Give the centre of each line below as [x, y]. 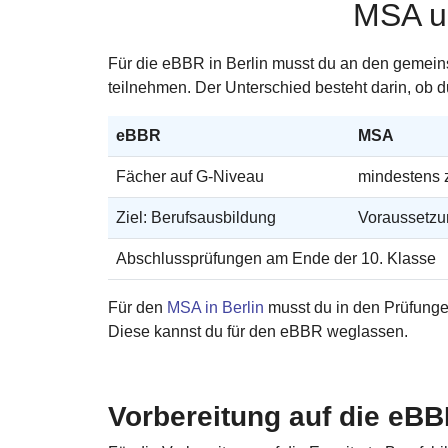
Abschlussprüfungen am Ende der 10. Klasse [276, 258]
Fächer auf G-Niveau [190, 176]
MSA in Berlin [215, 307]
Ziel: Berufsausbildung [196, 217]
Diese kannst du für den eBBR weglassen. [258, 331]
